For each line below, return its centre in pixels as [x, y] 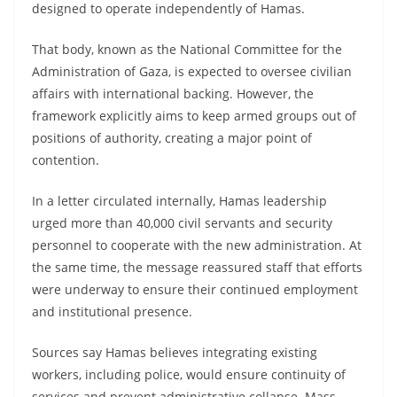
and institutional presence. [112, 311]
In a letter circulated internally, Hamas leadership [179, 200]
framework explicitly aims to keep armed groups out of [194, 115]
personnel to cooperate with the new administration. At [197, 245]
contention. [66, 160]
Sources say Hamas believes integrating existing [175, 352]
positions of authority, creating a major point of [172, 137]
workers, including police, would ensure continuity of [189, 374]
